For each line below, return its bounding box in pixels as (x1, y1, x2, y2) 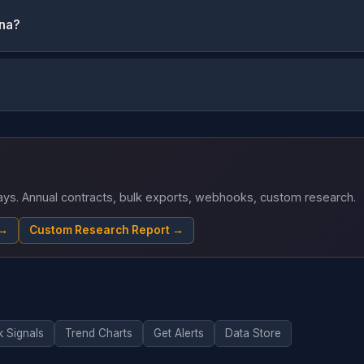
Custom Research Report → (29, 223, 184, 236)
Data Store (225, 326, 281, 340)
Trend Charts (65, 326, 132, 340)
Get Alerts (154, 326, 204, 340)
